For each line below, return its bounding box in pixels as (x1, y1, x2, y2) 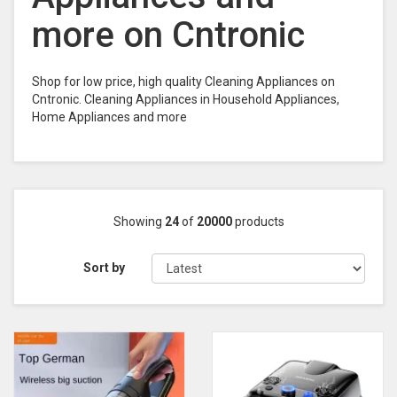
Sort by (83, 261, 126, 275)
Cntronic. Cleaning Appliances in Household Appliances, (32, 92, 339, 106)
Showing (113, 214, 165, 229)
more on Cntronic (32, 14, 305, 56)
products (231, 214, 284, 229)
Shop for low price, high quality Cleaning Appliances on (32, 74, 335, 89)
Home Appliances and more (32, 110, 187, 124)
